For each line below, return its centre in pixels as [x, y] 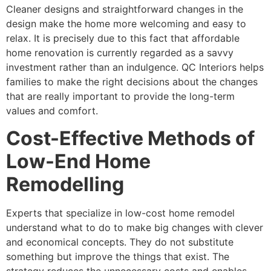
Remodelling [65, 184]
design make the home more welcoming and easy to [126, 24]
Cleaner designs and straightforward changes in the [125, 9]
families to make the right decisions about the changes [132, 82]
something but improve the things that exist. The [118, 256]
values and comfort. [52, 111]
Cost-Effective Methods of [130, 138]
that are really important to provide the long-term [120, 96]
